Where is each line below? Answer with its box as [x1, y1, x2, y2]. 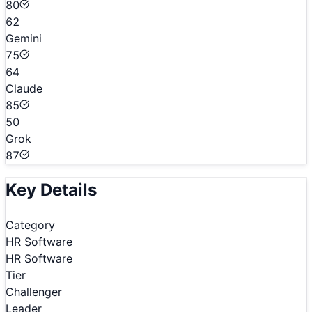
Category [6, 218, 55, 232]
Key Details [6, 180, 97, 201]
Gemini [6, 31, 42, 46]
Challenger [6, 285, 62, 299]
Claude [6, 81, 42, 96]
